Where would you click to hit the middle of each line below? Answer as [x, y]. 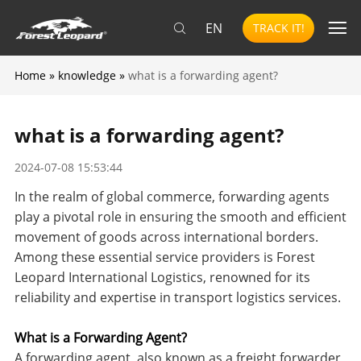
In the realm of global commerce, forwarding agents [172, 196]
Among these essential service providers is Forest [164, 257]
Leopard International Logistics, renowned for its [162, 277]
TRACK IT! [278, 28]
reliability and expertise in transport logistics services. [177, 297]
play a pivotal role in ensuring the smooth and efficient [180, 216]
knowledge [87, 76]
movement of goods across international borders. [166, 237]
